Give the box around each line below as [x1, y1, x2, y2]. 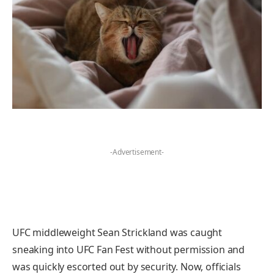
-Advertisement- [110, 146, 164, 157]
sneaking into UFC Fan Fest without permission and [12, 242, 245, 256]
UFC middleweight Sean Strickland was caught [12, 225, 223, 239]
